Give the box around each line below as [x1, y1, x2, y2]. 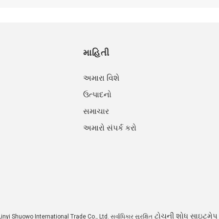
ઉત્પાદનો [83, 90, 111, 100]
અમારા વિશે [83, 73, 119, 83]
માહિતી [83, 48, 109, 58]
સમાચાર [83, 107, 109, 116]
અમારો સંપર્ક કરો [83, 123, 136, 133]
